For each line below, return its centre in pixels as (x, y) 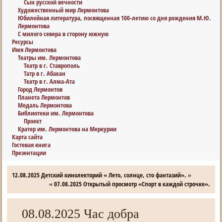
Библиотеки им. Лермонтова (56, 113)
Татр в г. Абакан (45, 73)
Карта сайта (28, 137)
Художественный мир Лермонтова (64, 10)
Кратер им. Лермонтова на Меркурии (67, 129)
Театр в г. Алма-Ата (50, 81)
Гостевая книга (31, 145)
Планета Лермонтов (44, 97)
